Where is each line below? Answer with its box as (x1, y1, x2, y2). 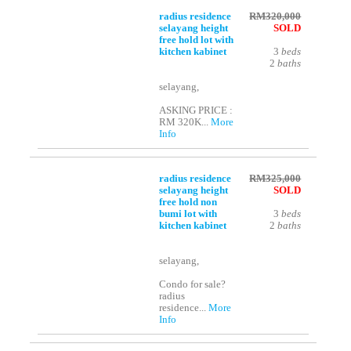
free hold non (159, 197, 218, 208)
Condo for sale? (159, 279, 226, 291)
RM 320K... (159, 117, 212, 128)
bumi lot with (159, 208, 218, 220)
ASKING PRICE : (159, 105, 233, 117)
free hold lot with (159, 34, 234, 46)
